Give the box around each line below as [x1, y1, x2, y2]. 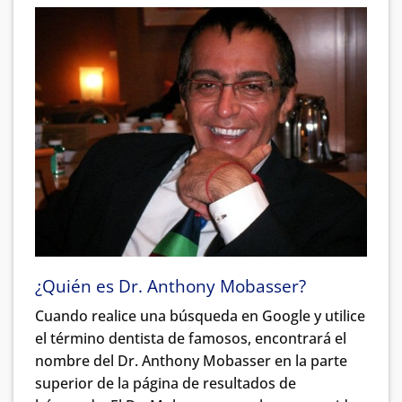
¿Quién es [35, 273, 118, 298]
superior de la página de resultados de [35, 373, 296, 394]
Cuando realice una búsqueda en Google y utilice [35, 306, 365, 327]
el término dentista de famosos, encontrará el [35, 328, 346, 349]
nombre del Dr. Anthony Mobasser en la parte [35, 351, 347, 371]
